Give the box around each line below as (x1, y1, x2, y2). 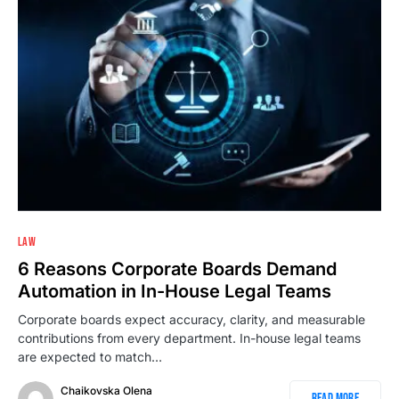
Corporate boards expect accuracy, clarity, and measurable (18, 311, 365, 327)
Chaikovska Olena (61, 383, 152, 397)
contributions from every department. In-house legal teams (18, 330, 361, 346)
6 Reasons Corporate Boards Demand (18, 257, 337, 280)
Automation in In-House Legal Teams (18, 280, 331, 302)
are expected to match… (18, 348, 162, 364)
